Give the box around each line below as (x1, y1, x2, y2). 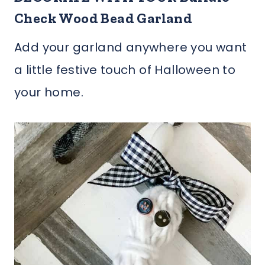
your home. (14, 83, 87, 101)
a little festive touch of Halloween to (14, 61, 236, 78)
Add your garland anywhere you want (14, 38, 247, 56)
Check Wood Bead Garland (14, 9, 193, 27)
